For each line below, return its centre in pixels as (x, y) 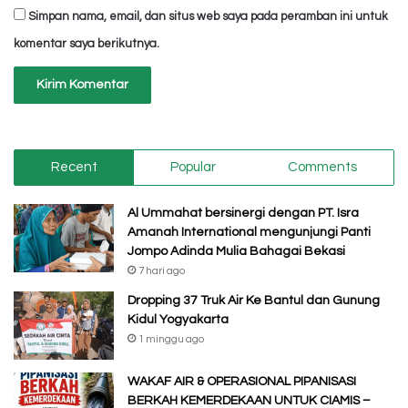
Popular (193, 167)
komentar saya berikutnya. (87, 43)
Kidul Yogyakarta (178, 319)
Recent (74, 167)
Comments (323, 167)
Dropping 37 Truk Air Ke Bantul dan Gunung (254, 300)
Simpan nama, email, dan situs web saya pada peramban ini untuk (208, 16)
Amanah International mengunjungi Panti (249, 232)
